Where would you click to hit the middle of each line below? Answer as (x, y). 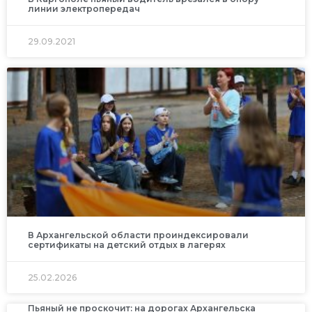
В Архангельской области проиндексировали (138, 235)
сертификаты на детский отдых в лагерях (127, 244)
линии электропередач (84, 8)
